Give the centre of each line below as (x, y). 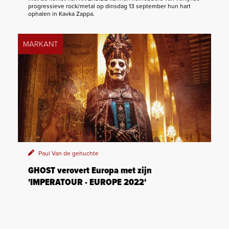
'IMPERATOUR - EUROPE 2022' (87, 183)
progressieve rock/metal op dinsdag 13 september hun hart (109, 6)
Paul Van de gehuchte (68, 154)
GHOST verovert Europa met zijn (90, 171)
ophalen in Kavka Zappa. (61, 14)
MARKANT (40, 44)
